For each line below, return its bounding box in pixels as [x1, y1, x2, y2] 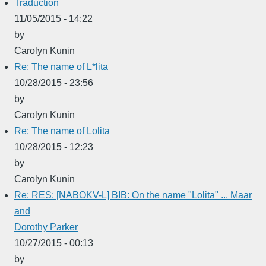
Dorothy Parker [14, 221, 78, 232]
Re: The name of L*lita [14, 61, 108, 72]
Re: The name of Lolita [14, 125, 110, 136]
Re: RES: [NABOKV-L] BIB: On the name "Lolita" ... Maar [14, 189, 252, 200]
